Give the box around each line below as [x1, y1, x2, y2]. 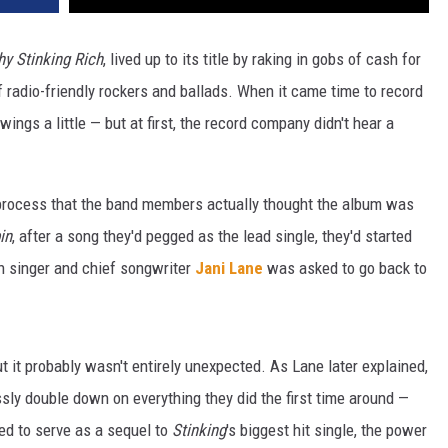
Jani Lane [195, 258, 263, 279]
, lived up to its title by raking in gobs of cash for [103, 49, 421, 70]
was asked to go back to [263, 258, 427, 279]
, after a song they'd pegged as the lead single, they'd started [12, 226, 412, 247]
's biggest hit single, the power [226, 420, 427, 441]
